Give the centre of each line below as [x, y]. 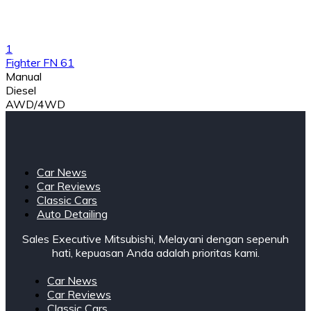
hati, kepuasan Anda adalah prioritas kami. [155, 253]
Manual [24, 77]
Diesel [21, 91]
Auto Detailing [72, 214]
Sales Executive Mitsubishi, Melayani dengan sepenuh [155, 239]
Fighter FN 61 [40, 63]
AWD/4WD [35, 104]
